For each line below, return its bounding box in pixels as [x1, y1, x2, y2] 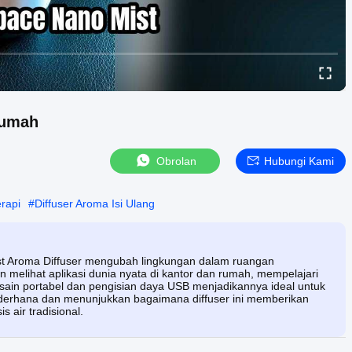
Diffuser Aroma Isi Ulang [35, 196, 155, 210]
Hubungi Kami [264, 154, 334, 167]
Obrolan [156, 154, 196, 167]
